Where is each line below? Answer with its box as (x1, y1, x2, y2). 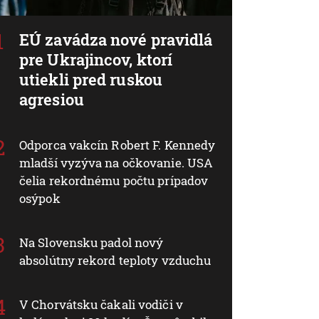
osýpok (19, 189, 61, 206)
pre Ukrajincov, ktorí (19, 48, 173, 70)
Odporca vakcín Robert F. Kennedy (19, 136, 216, 153)
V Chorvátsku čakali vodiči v (19, 296, 183, 313)
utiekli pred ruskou (19, 68, 162, 90)
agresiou (19, 88, 84, 110)
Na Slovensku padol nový (19, 234, 164, 251)
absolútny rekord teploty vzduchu (19, 251, 211, 268)
